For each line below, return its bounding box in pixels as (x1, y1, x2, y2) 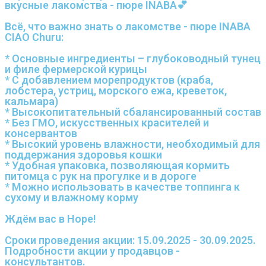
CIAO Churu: (5, 31, 64, 43)
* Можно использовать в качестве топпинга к (5, 180, 240, 193)
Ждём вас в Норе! (5, 213, 96, 225)
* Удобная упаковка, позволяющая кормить (5, 159, 230, 172)
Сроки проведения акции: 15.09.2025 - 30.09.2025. (5, 234, 256, 246)
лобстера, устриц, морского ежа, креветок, (5, 84, 227, 97)
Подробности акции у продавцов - (5, 245, 180, 257)
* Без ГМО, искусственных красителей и (5, 116, 209, 129)
